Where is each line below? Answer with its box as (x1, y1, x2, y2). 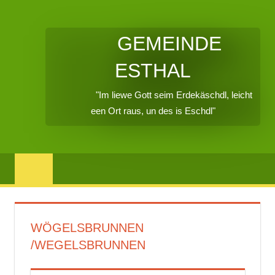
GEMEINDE (84, 33, 222, 55)
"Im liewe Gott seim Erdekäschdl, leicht (53, 90, 252, 101)
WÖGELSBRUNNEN (30, 221, 144, 235)
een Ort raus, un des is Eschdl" (90, 106, 215, 117)
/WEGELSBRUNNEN (30, 238, 145, 252)
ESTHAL (115, 60, 191, 82)
